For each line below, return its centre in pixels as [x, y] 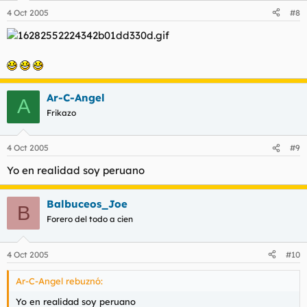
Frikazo [61, 112]
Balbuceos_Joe [87, 204]
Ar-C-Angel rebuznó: [59, 281]
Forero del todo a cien [90, 219]
